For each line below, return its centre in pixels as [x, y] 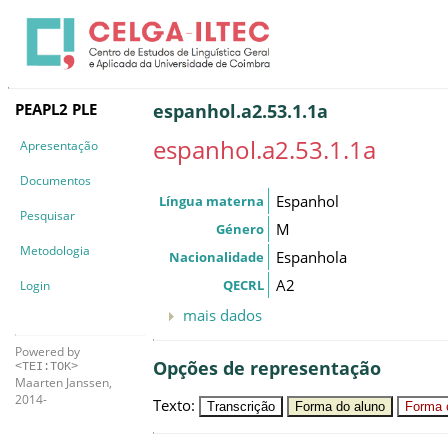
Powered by [47, 351]
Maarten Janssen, [63, 382]
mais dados [222, 314]
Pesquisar [47, 215]
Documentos [55, 180]
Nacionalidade [216, 256]
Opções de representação [267, 368]
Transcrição [241, 406]
